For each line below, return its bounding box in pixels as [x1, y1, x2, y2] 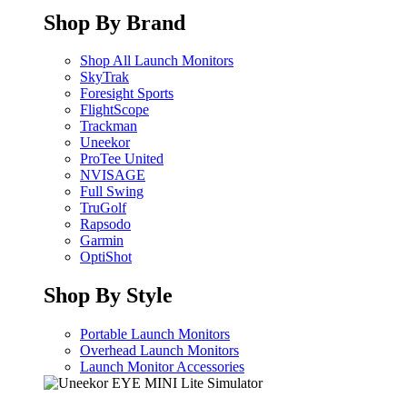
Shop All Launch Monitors [80, 53, 233, 69]
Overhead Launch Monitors [80, 342, 239, 359]
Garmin [80, 233, 124, 249]
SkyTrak [80, 69, 129, 85]
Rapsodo [80, 216, 131, 233]
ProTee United [80, 151, 164, 167]
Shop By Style [44, 283, 173, 308]
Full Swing [80, 184, 144, 200]
